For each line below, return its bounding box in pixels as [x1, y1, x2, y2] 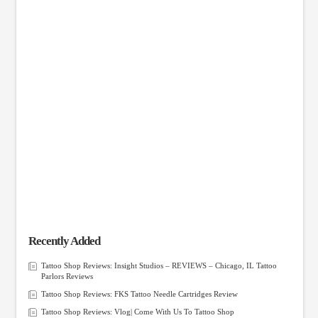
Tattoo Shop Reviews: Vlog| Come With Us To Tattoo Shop [40, 307, 234, 317]
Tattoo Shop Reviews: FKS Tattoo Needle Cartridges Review [40, 289, 238, 298]
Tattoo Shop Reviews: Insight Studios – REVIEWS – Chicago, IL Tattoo [40, 261, 277, 270]
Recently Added [28, 234, 100, 248]
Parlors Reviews [40, 271, 93, 280]
